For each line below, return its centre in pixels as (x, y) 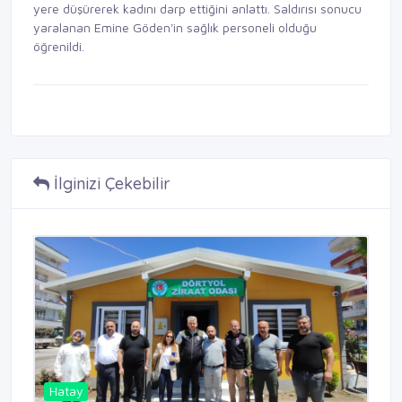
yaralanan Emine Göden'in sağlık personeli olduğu (175, 28)
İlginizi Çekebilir (110, 184)
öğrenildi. (59, 47)
